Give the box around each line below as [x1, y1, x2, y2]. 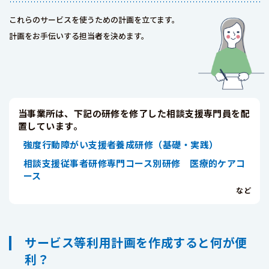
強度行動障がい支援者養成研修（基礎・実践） [23, 138, 219, 151]
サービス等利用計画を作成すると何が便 [25, 234, 247, 251]
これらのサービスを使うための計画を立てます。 [9, 14, 180, 25]
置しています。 [18, 119, 83, 132]
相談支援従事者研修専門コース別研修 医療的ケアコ [23, 157, 246, 169]
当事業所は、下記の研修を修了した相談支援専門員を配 [18, 107, 250, 119]
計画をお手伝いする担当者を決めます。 [9, 30, 149, 41]
